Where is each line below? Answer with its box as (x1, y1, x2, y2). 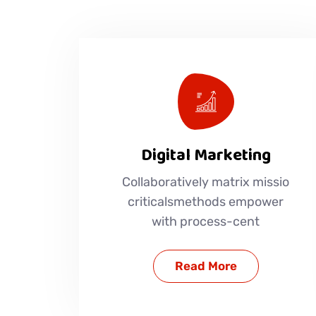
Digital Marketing (140, 141, 271, 169)
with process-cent (152, 213, 260, 229)
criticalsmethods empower (128, 193, 284, 209)
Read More (174, 258, 237, 273)
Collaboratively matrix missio (122, 174, 290, 190)
